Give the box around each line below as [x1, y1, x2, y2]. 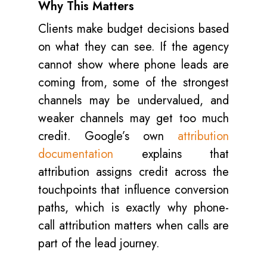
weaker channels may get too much [38, 110, 229, 127]
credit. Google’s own [38, 128, 178, 145]
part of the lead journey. [38, 235, 160, 252]
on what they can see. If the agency [38, 38, 229, 55]
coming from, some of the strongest [38, 74, 229, 91]
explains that [113, 145, 229, 163]
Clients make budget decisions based [38, 20, 229, 38]
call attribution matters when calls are [38, 217, 229, 234]
